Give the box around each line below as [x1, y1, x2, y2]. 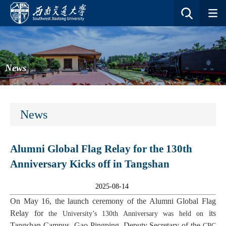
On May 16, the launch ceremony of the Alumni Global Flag [10, 196, 216, 205]
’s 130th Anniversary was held [92, 209, 197, 217]
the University [48, 209, 92, 217]
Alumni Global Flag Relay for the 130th [10, 142, 192, 155]
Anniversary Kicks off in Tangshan [10, 157, 169, 170]
